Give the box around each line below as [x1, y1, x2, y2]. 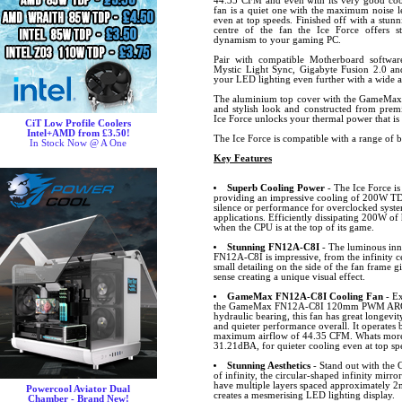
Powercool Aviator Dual [26, 384, 131, 394]
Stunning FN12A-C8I [226, 241, 319, 252]
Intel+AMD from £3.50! [27, 128, 130, 138]
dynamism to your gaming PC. [214, 35, 341, 45]
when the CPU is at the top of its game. [214, 222, 374, 232]
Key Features [214, 153, 272, 163]
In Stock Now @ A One [30, 138, 127, 148]
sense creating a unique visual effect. [214, 271, 365, 282]
